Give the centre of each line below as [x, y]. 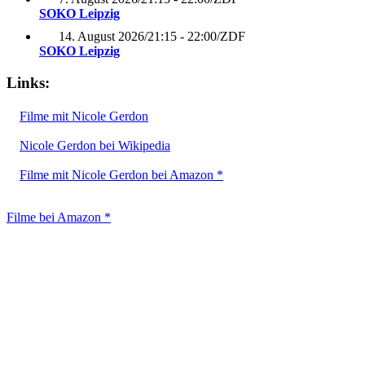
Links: [28, 82]
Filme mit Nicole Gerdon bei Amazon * [121, 174]
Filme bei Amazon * [59, 217]
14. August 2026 [101, 37]
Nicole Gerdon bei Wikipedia [95, 145]
